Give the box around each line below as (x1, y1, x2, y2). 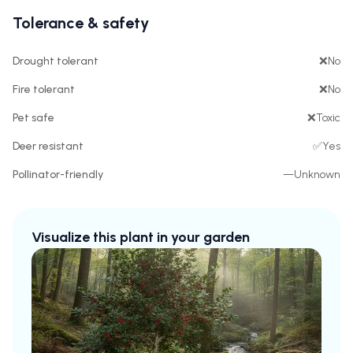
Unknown (294, 168, 340, 181)
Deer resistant (13, 139, 84, 153)
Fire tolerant (13, 83, 75, 96)
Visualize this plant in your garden (32, 229, 250, 246)
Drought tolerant (13, 54, 98, 68)
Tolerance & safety (13, 13, 149, 32)
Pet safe (13, 111, 54, 124)
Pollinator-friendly (13, 168, 103, 181)
